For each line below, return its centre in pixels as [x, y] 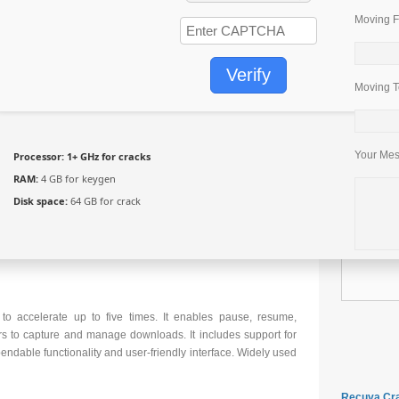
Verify [248, 75]
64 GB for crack [104, 201]
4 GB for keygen [77, 179]
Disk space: [41, 201]
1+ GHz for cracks [107, 156]
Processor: [39, 156]
